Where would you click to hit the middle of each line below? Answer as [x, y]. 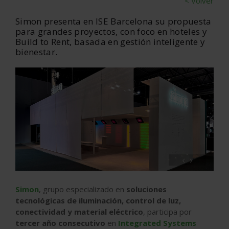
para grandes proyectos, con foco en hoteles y [111, 31]
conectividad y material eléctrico [79, 211]
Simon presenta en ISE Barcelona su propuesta [113, 21]
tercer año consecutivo [60, 223]
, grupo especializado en [83, 189]
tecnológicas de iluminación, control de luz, [98, 200]
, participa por [167, 211]
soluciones [146, 189]
